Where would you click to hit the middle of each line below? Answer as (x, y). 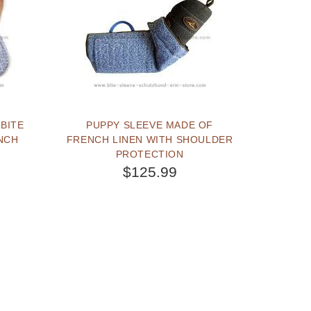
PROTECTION (150, 154)
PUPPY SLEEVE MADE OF (150, 125)
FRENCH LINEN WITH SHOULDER (150, 139)
